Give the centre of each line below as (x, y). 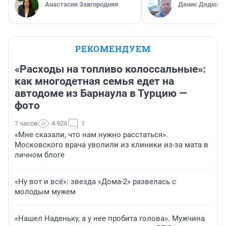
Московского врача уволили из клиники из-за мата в (111, 145)
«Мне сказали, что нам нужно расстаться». (91, 135)
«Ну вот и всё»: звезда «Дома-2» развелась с (95, 182)
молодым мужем (45, 192)
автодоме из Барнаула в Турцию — (101, 94)
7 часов (26, 124)
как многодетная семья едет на (94, 81)
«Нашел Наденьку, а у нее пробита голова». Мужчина (110, 219)
